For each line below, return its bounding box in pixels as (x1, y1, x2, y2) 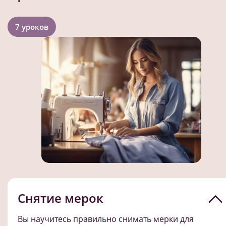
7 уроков (15, 22, 48, 32)
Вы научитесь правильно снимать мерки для (18, 213, 194, 225)
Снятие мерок (18, 190, 103, 207)
